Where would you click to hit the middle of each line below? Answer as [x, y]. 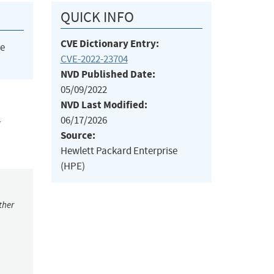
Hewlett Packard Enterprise [119, 151]
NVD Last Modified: [104, 105]
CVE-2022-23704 [94, 59]
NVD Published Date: [108, 75]
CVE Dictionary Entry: [109, 44]
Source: [78, 136]
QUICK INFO [97, 17]
